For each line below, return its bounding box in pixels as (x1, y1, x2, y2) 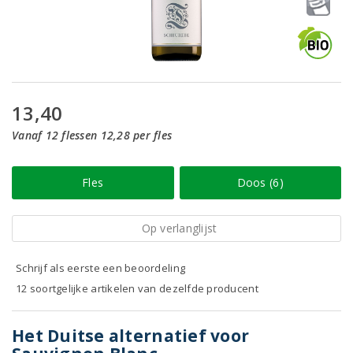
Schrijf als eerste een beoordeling (16, 261, 186, 275)
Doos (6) (236, 175, 284, 190)
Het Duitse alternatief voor (12, 325, 250, 347)
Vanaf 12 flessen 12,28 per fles (12, 128, 173, 143)
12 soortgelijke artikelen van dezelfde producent (16, 281, 258, 295)
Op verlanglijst (141, 221, 217, 236)
